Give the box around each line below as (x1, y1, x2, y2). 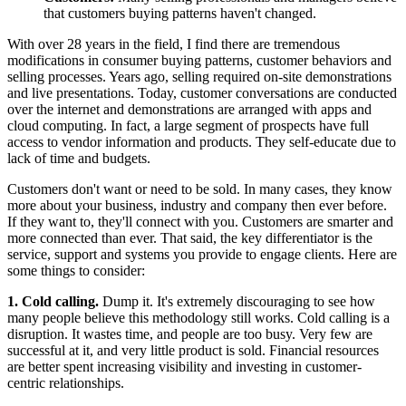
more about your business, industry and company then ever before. (7, 198, 387, 214)
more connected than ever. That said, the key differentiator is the (7, 230, 372, 246)
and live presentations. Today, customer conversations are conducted (7, 85, 397, 101)
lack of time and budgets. (7, 150, 150, 167)
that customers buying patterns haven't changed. (43, 5, 316, 22)
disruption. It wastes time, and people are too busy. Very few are (7, 326, 372, 343)
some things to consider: (7, 263, 145, 279)
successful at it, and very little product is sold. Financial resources (7, 343, 379, 359)
